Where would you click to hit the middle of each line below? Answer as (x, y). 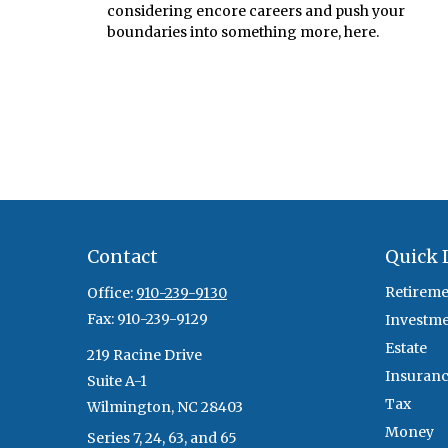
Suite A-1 (117, 381)
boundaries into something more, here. (243, 32)
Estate (405, 348)
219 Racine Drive (144, 355)
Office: (111, 293)
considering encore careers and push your (256, 11)
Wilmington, (130, 407)
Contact (122, 256)
